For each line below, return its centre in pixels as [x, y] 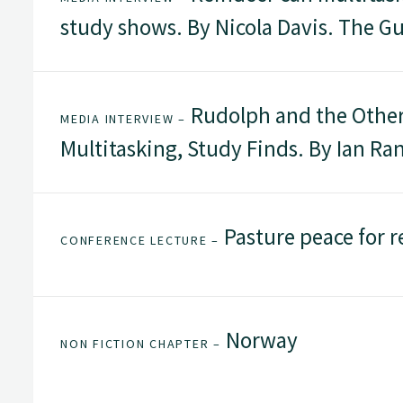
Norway [259, 340]
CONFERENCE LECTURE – [140, 241]
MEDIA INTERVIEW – [123, 119]
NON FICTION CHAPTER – [141, 343]
